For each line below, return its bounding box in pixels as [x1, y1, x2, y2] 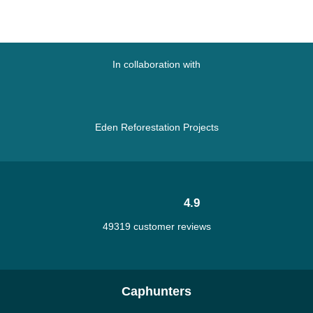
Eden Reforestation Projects [94, 122, 219, 133]
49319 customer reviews [102, 221, 211, 232]
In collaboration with [112, 59, 201, 70]
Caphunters [122, 284, 191, 298]
